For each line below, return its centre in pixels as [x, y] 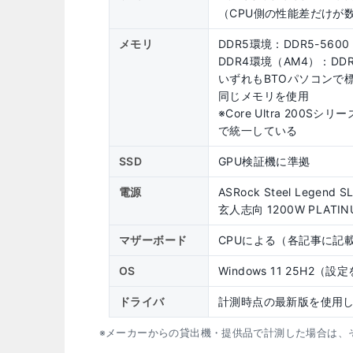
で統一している [258, 130]
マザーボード [153, 240]
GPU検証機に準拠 [264, 161]
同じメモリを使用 [264, 95]
